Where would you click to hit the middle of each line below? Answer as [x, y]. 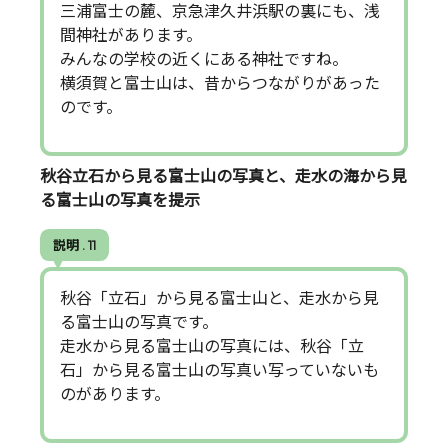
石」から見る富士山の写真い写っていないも [219, 371]
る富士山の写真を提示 [120, 201]
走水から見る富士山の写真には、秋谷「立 [212, 347]
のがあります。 [115, 395]
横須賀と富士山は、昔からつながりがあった [220, 83]
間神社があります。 [131, 35]
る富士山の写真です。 [139, 323]
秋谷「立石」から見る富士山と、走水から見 [219, 299]
